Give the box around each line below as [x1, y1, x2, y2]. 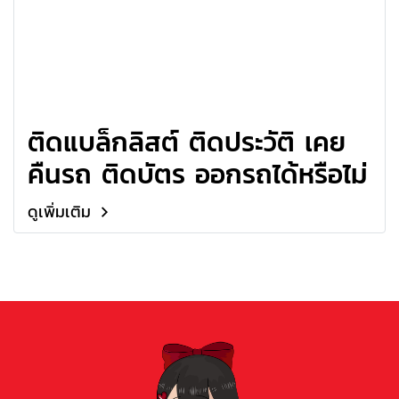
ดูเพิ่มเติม [28, 199, 94, 224]
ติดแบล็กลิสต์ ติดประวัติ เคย [28, 121, 346, 162]
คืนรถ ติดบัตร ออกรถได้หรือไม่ [28, 153, 368, 194]
